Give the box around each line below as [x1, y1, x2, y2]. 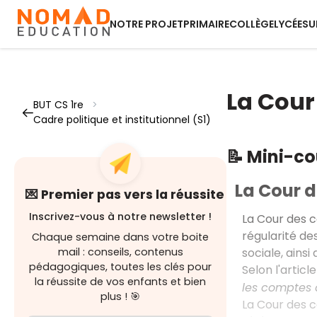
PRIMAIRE [183, 17, 229, 31]
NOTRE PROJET [110, 17, 183, 31]
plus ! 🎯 [100, 289, 140, 304]
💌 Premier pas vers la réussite [25, 186, 224, 203]
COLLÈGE [229, 17, 274, 31]
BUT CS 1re [33, 98, 83, 112]
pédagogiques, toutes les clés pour [29, 260, 212, 274]
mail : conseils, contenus [57, 245, 183, 259]
